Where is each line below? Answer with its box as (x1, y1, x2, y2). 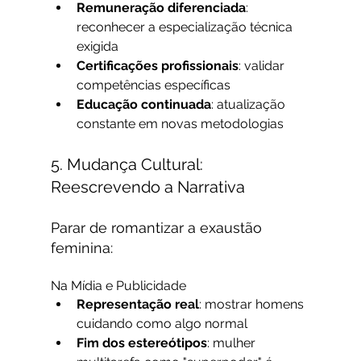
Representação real (76, 297, 199, 313)
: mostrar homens (198, 297, 307, 313)
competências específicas (76, 77, 230, 93)
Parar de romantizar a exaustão (50, 219, 266, 237)
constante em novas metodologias (76, 116, 284, 132)
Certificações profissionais (76, 58, 239, 74)
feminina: (50, 239, 113, 257)
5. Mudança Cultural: (50, 155, 207, 175)
